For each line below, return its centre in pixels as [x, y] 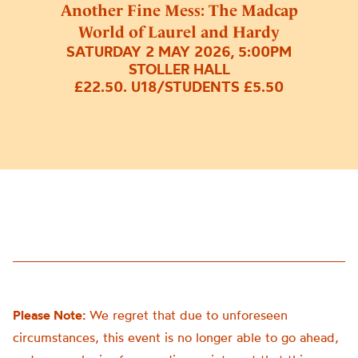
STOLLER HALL [179, 69]
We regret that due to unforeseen [187, 315]
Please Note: [49, 315]
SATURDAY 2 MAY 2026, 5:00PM [179, 51]
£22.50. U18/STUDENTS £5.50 [179, 86]
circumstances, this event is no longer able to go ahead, [176, 337]
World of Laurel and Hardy [179, 32]
